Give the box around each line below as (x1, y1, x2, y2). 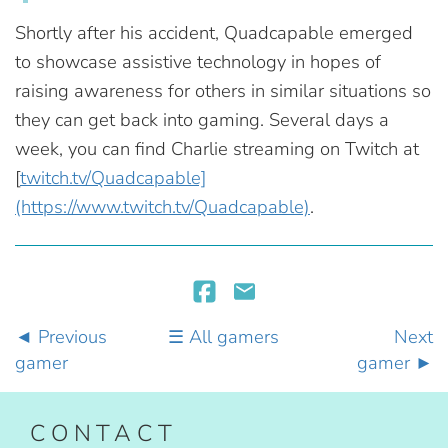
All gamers (189, 323, 280, 349)
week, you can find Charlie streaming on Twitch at (15, 135, 419, 161)
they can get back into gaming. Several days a (15, 106, 389, 132)
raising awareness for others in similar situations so (15, 77, 431, 103)
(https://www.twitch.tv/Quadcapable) (15, 193, 310, 219)
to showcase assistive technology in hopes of (15, 48, 381, 74)
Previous (38, 323, 107, 349)
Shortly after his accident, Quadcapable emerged (15, 19, 413, 45)
